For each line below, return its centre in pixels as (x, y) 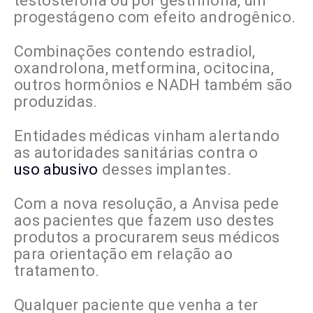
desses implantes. (165, 170)
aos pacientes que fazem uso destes (144, 221)
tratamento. (57, 271)
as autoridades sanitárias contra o (138, 153)
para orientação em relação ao (123, 254)
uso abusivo (56, 170)
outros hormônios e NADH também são (153, 85)
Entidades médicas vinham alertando (147, 136)
